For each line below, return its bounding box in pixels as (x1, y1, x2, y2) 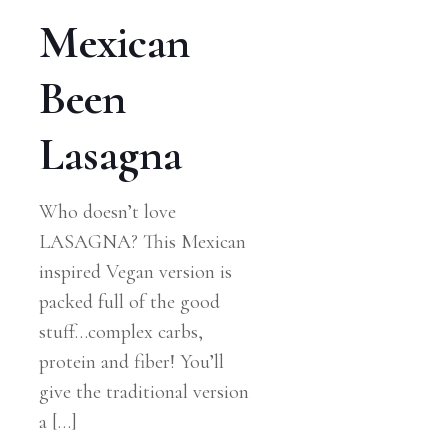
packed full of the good (38, 290, 220, 315)
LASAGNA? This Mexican (38, 230, 246, 255)
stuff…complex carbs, (38, 320, 203, 345)
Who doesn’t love (38, 200, 176, 225)
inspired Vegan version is (38, 260, 232, 285)
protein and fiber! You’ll (38, 350, 224, 375)
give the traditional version (38, 380, 249, 405)
